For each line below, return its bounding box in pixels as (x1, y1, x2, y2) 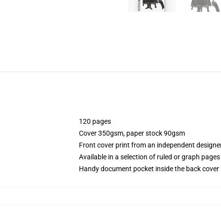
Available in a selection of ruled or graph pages (79, 153, 220, 161)
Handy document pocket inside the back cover (79, 165, 219, 173)
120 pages (79, 117, 111, 125)
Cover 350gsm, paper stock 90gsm (79, 129, 185, 137)
